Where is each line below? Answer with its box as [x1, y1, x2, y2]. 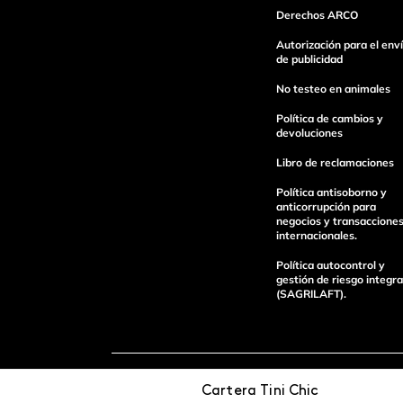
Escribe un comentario [126, 60, 246, 72]
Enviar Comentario [175, 186, 305, 201]
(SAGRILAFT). [275, 287, 346, 301]
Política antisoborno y [275, 185, 387, 200]
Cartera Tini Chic [201, 384, 319, 399]
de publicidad [275, 52, 343, 67]
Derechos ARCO [275, 8, 358, 22]
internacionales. [275, 228, 357, 243]
